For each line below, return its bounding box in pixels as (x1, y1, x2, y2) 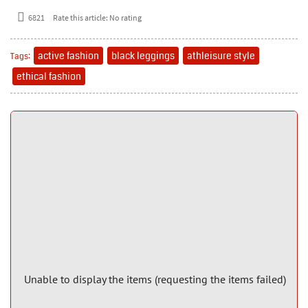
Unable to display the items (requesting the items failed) (23, 272, 286, 286)
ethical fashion (16, 69, 81, 83)
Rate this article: (52, 12, 109, 23)
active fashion (38, 48, 99, 63)
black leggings (111, 48, 175, 63)
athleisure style (187, 48, 255, 63)
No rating (109, 12, 142, 23)
